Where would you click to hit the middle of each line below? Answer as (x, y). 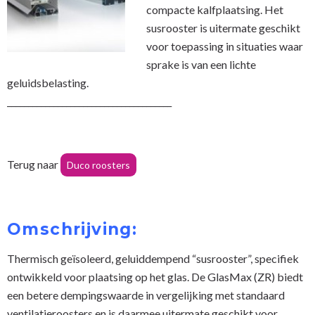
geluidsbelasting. (48, 82)
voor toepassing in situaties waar (225, 46)
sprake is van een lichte (201, 64)
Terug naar (34, 164)
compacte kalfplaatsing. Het (215, 9)
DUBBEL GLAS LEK (70, 64)
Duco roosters (98, 165)
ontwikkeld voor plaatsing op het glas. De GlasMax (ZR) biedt (155, 276)
